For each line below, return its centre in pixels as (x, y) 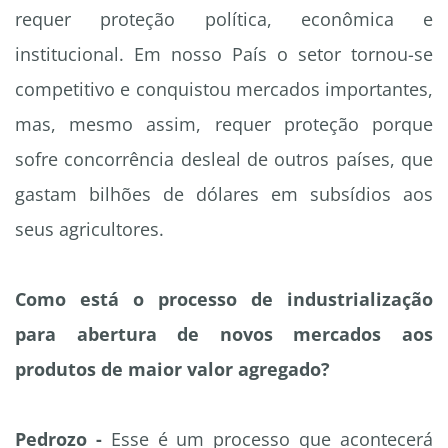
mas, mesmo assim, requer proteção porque (224, 124)
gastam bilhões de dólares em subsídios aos (224, 194)
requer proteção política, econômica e (224, 19)
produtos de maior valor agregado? (172, 369)
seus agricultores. (89, 229)
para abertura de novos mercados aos (224, 334)
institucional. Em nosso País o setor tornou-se (224, 54)
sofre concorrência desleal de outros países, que (224, 159)
